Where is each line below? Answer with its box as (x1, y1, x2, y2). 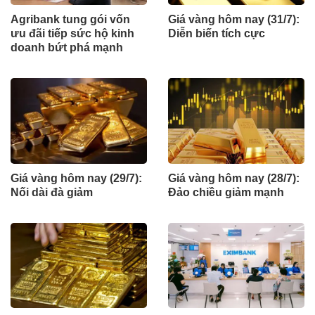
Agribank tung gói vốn (11, 13, 130, 26)
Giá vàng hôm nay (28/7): (168, 172, 300, 184)
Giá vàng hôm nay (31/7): (168, 13, 300, 26)
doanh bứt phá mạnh (11, 41, 123, 54)
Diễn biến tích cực (168, 27, 265, 40)
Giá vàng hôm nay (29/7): (11, 172, 142, 184)
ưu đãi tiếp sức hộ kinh (11, 27, 134, 40)
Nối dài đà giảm (11, 186, 93, 198)
